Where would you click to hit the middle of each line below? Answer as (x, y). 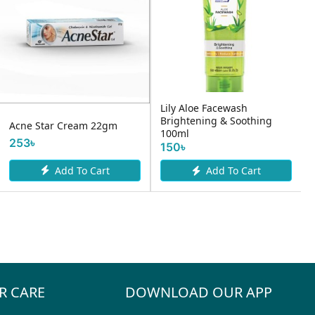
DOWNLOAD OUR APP (198, 292)
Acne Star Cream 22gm (63, 125)
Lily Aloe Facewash (204, 108)
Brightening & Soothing (216, 121)
